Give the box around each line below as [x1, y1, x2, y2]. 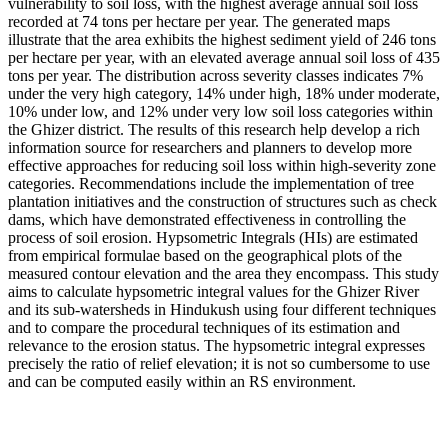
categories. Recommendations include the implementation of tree [8, 175, 414, 193]
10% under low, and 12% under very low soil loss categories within [8, 103, 433, 121]
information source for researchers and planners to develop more [8, 139, 412, 157]
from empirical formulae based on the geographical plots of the [8, 247, 402, 265]
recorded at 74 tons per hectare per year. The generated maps [8, 13, 390, 31]
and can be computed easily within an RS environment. [8, 373, 356, 391]
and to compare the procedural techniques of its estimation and [8, 319, 400, 337]
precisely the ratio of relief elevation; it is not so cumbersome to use [8, 355, 430, 373]
